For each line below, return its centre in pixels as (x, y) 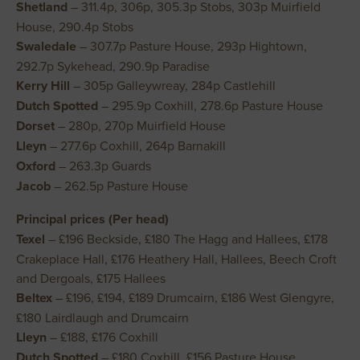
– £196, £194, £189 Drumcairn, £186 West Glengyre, (193, 297)
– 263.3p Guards (105, 166)
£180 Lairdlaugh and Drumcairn (102, 317)
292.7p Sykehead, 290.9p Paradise (113, 66)
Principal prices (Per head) (92, 219)
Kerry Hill (45, 86)
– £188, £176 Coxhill (104, 337)
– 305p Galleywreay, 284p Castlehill (174, 85)
